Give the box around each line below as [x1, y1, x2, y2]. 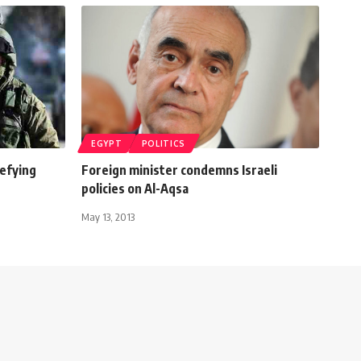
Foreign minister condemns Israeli [81, 161, 277, 178]
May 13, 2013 [81, 210, 135, 223]
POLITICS [141, 138, 186, 148]
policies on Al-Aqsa [81, 180, 189, 197]
